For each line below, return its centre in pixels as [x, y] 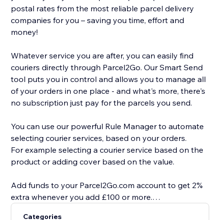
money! [26, 32]
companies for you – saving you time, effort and [98, 20]
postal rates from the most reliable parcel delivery [103, 9]
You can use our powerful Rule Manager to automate [108, 126]
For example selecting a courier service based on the [107, 150]
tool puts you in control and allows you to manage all [109, 79]
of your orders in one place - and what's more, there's [108, 91]
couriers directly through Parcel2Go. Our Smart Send [107, 68]
